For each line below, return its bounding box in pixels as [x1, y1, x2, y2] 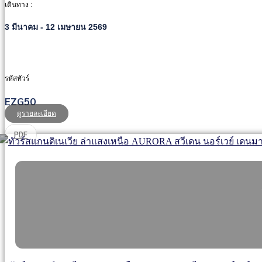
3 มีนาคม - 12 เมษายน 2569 [5, 22, 107, 32]
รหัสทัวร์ [5, 74, 29, 83]
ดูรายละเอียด [17, 109, 56, 118]
